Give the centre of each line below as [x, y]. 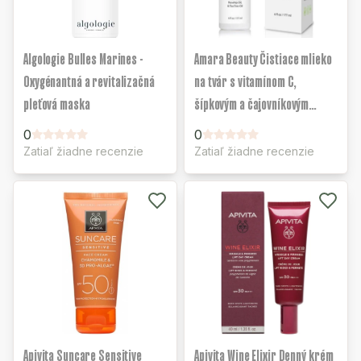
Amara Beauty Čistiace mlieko [263, 59]
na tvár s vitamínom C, [246, 81]
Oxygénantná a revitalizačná [89, 81]
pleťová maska [57, 104]
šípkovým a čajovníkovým [252, 104]
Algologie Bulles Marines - [83, 59]
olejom [210, 127]
